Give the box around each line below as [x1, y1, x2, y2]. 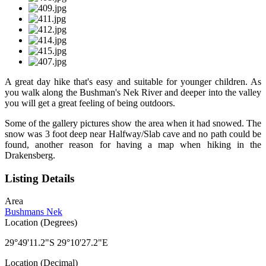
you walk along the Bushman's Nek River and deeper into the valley [5, 87, 261, 97]
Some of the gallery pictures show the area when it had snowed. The [5, 118, 261, 128]
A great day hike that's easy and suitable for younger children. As [5, 76, 261, 87]
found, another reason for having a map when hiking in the [5, 139, 261, 150]
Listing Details [5, 172, 74, 185]
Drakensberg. [5, 150, 55, 160]
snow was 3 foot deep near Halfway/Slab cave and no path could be [5, 128, 261, 139]
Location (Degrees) [5, 217, 77, 228]
